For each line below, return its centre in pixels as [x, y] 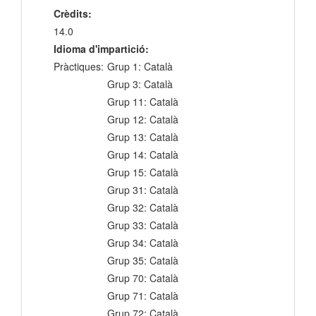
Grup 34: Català [143, 243]
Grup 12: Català [143, 120]
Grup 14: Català [143, 155]
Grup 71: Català [143, 296]
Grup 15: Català [143, 172]
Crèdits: [73, 14]
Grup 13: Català [143, 137]
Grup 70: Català [143, 278]
